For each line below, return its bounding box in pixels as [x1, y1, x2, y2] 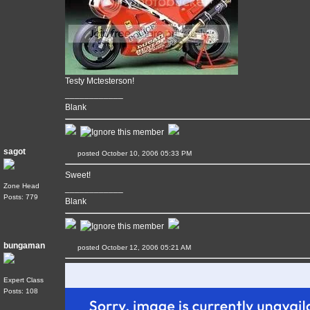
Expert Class [3, 276, 44, 284]
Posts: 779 [3, 193, 38, 201]
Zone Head [3, 182, 39, 190]
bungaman [3, 241, 45, 250]
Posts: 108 [3, 287, 38, 295]
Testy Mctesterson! [65, 76, 134, 86]
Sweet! [65, 170, 91, 180]
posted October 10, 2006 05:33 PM [75, 149, 208, 157]
